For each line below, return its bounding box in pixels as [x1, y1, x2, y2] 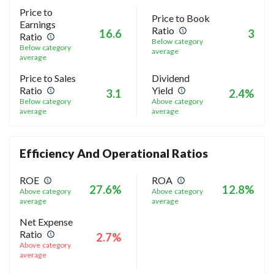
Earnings [20, 18, 56, 30]
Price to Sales [20, 72, 76, 84]
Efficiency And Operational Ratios [20, 146, 208, 160]
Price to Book [152, 12, 210, 24]
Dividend [152, 72, 190, 84]
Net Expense [20, 215, 73, 228]
